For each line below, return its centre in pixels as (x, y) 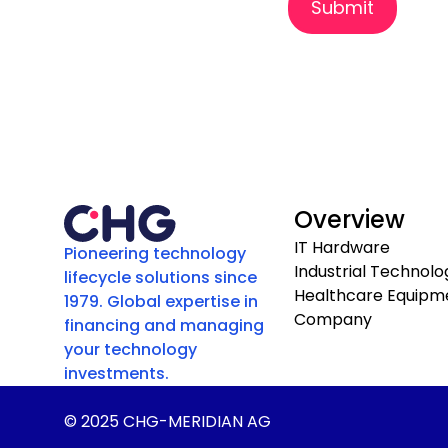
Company (333, 319)
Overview (349, 219)
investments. (116, 374)
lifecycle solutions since (160, 278)
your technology (130, 350)
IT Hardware (342, 247)
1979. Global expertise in (161, 302)
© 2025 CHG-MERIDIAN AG (167, 422)
